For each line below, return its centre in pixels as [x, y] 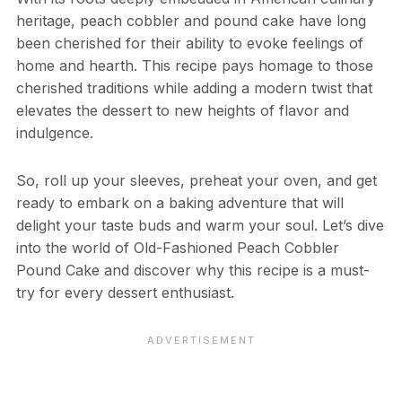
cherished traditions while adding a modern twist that [194, 87]
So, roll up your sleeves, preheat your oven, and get [196, 180]
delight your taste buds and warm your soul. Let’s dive [200, 225]
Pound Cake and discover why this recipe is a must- [192, 270]
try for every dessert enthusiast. [125, 292]
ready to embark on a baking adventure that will [179, 202]
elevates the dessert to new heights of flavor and [182, 110]
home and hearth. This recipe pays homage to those [194, 65]
